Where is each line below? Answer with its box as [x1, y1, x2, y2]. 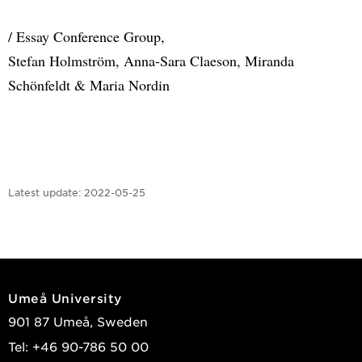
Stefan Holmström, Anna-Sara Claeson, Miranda [8, 50, 294, 70]
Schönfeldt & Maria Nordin [8, 74, 170, 95]
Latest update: [8, 185, 81, 199]
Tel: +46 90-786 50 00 [8, 338, 149, 354]
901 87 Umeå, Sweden [8, 313, 148, 329]
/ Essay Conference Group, [8, 26, 165, 46]
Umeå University [8, 289, 122, 305]
